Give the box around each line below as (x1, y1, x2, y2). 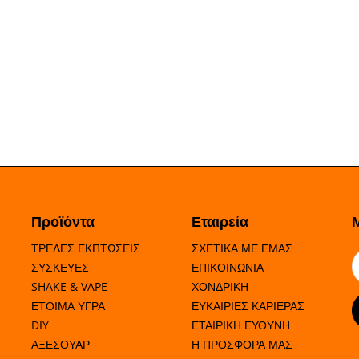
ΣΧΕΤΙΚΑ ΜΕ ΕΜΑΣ (192, 240, 292, 256)
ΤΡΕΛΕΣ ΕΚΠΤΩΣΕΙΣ (31, 240, 140, 256)
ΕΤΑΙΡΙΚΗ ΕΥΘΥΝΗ (192, 317, 290, 333)
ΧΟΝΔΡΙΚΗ (192, 279, 248, 295)
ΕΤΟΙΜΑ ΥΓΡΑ (31, 298, 105, 314)
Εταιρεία (192, 212, 248, 232)
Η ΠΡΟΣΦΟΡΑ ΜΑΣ (192, 337, 292, 353)
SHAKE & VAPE (31, 279, 107, 295)
